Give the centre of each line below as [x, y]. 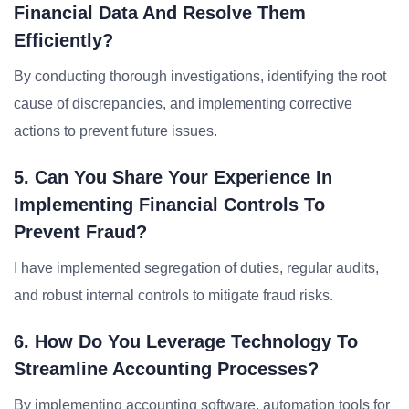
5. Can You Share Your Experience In [173, 177]
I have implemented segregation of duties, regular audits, [196, 268]
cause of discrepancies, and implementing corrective [183, 104]
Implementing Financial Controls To [169, 204]
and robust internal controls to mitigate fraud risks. [173, 295]
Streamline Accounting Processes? [166, 369]
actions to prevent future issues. [115, 131]
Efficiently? [63, 40]
